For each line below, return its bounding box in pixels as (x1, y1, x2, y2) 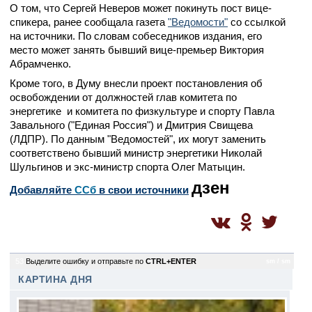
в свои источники (96, 184, 189, 196)
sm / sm (266, 258, 291, 265)
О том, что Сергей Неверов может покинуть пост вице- (10, 2, 272, 14)
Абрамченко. (10, 58, 71, 70)
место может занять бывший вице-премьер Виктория (10, 44, 264, 56)
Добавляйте (10, 184, 75, 196)
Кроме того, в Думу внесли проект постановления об (10, 77, 263, 89)
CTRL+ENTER (146, 257, 196, 265)
